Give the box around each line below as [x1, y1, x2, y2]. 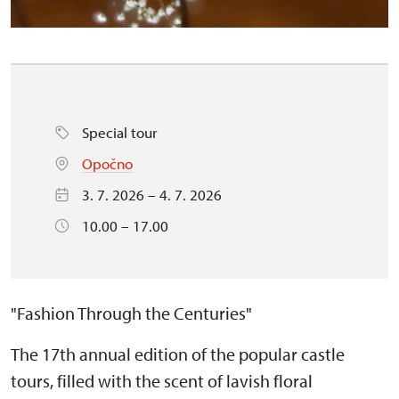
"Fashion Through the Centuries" [11, 301, 252, 324]
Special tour [82, 122, 158, 142]
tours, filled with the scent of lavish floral [11, 369, 313, 392]
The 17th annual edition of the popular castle [11, 342, 345, 365]
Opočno [82, 153, 133, 173]
